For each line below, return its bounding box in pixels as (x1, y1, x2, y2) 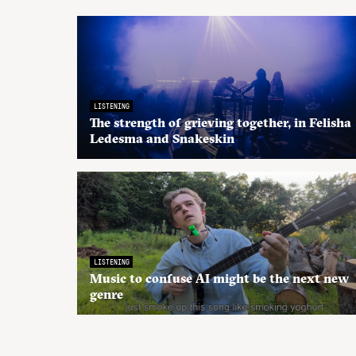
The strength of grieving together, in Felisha (90, 114, 351, 130)
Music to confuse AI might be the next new (90, 270, 349, 286)
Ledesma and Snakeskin (90, 130, 234, 146)
